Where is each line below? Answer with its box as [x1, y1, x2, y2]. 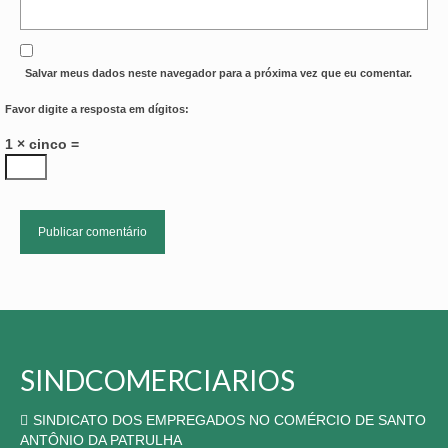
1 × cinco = [5, 135, 79, 152]
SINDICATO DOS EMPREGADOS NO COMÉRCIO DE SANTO [33, 411, 426, 428]
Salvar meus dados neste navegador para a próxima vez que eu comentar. [25, 66, 412, 79]
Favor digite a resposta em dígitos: [5, 102, 189, 115]
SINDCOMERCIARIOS [20, 362, 295, 397]
